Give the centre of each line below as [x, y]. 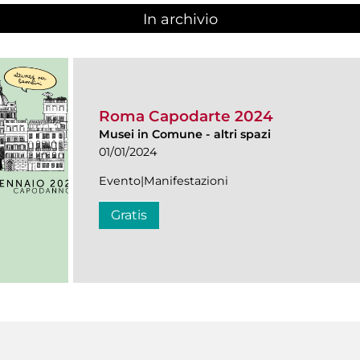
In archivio [180, 19]
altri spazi [242, 135]
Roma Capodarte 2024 [186, 117]
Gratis [129, 215]
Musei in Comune [151, 135]
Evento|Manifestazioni [164, 181]
